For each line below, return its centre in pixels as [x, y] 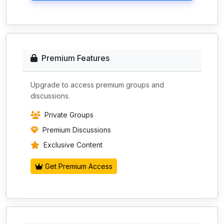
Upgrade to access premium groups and [97, 85]
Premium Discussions [77, 130]
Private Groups [69, 115]
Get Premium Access [79, 166]
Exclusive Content [73, 145]
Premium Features [75, 58]
